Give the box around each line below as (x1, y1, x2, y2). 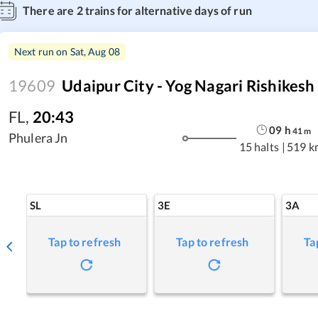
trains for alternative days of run (82, 4, 252, 17)
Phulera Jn (9, 130, 68, 146)
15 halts (238, 139, 279, 153)
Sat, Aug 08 (70, 45, 121, 57)
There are (23, 4, 77, 17)
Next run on (14, 45, 70, 57)
